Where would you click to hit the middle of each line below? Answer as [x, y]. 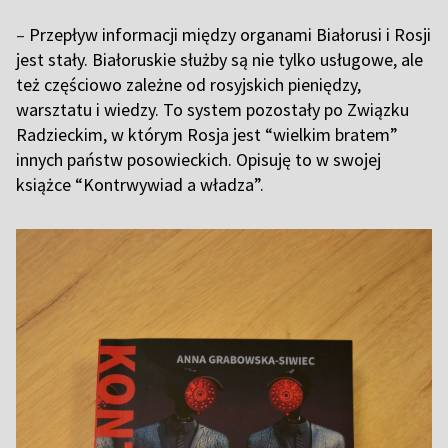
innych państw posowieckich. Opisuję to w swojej [198, 160]
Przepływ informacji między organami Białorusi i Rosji [228, 35]
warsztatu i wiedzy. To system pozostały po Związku [212, 110]
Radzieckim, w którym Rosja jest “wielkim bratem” [207, 135]
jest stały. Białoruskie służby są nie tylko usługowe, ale [219, 60]
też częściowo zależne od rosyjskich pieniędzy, [188, 85]
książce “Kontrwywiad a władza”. [142, 185]
